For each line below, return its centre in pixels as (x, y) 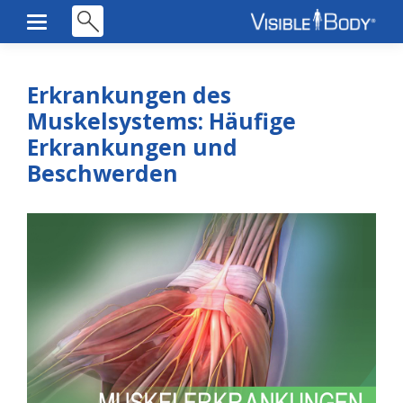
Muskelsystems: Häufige (161, 121)
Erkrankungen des (129, 94)
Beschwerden (103, 173)
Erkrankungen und (132, 147)
